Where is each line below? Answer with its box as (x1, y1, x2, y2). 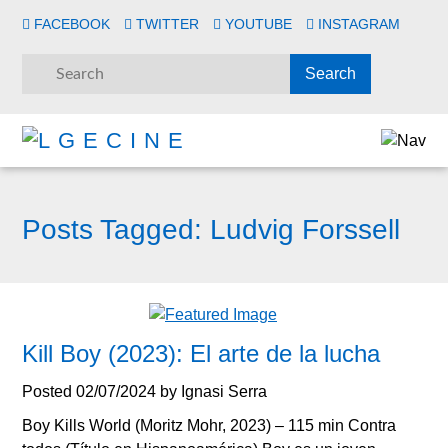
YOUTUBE (225, 16, 293, 32)
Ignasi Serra (181, 383, 268, 401)
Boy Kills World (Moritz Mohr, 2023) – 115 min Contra (22, 417, 397, 435)
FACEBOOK (34, 16, 111, 32)
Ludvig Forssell (202, 213, 401, 245)
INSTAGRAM (318, 16, 401, 32)
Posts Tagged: (22, 213, 203, 245)
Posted (22, 383, 77, 401)
